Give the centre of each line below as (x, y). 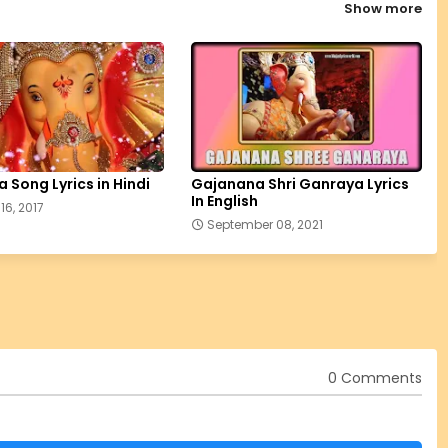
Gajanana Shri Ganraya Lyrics (299, 183)
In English (224, 200)
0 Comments (374, 378)
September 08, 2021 (264, 224)
